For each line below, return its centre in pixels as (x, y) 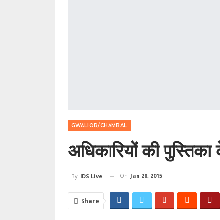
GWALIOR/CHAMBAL (99, 126)
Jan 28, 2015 (146, 176)
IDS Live (91, 176)
